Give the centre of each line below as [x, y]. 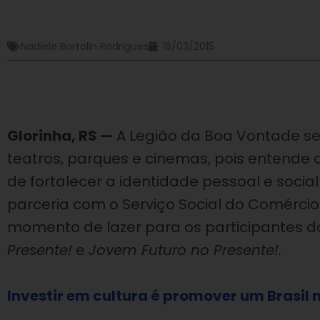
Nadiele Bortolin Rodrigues [85, 46]
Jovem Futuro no [151, 250]
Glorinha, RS [54, 136]
